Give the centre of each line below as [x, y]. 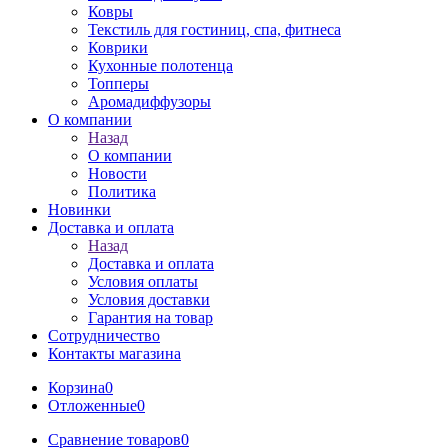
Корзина [76, 387]
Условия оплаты [143, 281]
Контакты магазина [114, 353]
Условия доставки [149, 299]
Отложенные [92, 405]
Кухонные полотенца [160, 65]
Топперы [118, 83]
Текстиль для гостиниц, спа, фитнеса [214, 29]
